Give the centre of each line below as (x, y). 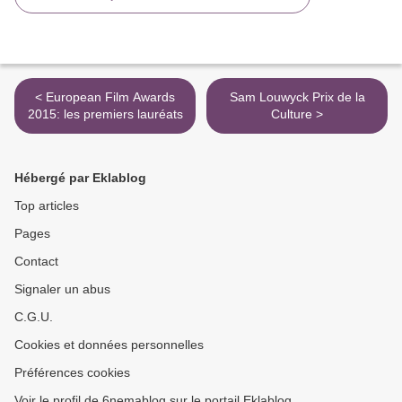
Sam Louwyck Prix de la (297, 97)
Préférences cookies (72, 372)
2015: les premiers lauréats (105, 114)
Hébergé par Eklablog (80, 178)
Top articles (47, 205)
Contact (36, 261)
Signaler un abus (62, 289)
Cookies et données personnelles (109, 345)
